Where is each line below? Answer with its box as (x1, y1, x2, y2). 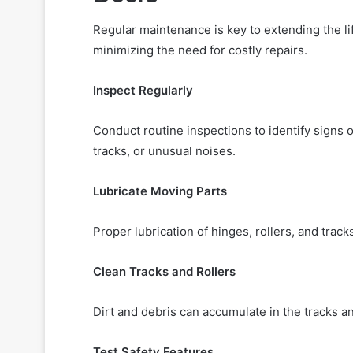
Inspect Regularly (93, 83, 193, 98)
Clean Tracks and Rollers (93, 264, 236, 280)
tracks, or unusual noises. (93, 143, 236, 159)
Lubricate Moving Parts (93, 184, 227, 199)
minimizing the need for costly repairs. (93, 43, 307, 58)
